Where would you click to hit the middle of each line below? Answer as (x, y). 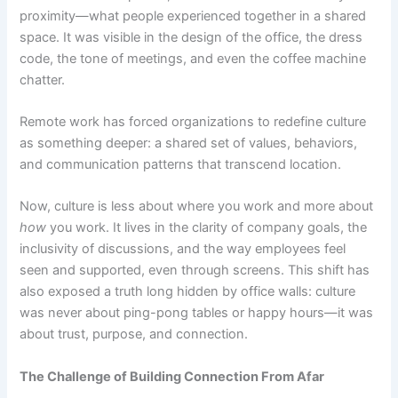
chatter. (43, 80)
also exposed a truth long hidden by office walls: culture (188, 292)
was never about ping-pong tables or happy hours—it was (197, 313)
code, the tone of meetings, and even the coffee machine (193, 58)
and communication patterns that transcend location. (181, 165)
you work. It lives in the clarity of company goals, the (207, 228)
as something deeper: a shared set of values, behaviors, (189, 143)
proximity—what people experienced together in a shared (193, 16)
